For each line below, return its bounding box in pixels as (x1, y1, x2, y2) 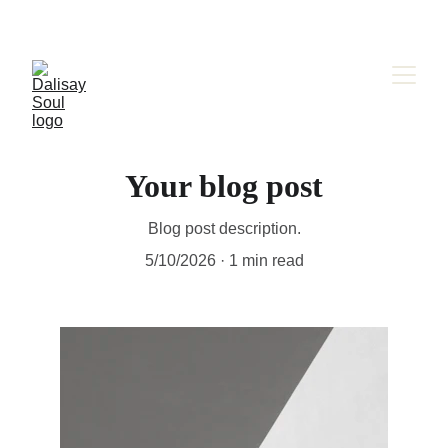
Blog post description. (147, 220, 301, 237)
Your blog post (125, 168, 323, 204)
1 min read (228, 252, 304, 269)
